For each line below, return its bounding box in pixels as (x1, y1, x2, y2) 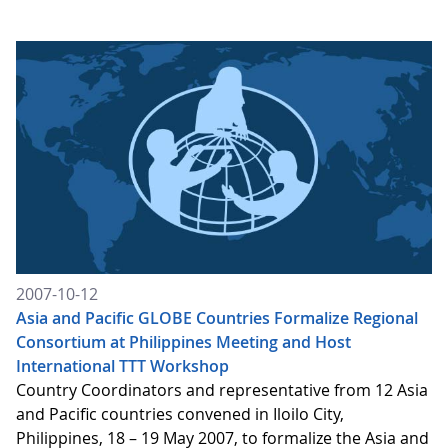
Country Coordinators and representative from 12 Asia (16, 378, 428, 401)
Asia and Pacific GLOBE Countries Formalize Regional (16, 306, 418, 329)
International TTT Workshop (16, 354, 229, 377)
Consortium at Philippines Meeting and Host (16, 330, 351, 353)
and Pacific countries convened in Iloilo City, (16, 402, 344, 425)
